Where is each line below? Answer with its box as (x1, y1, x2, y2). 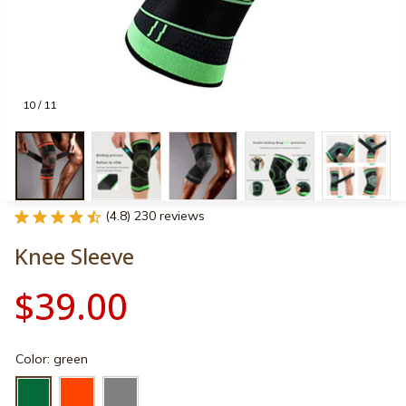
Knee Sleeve (14, 241, 134, 272)
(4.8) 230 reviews (105, 208, 205, 225)
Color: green (15, 351, 88, 368)
